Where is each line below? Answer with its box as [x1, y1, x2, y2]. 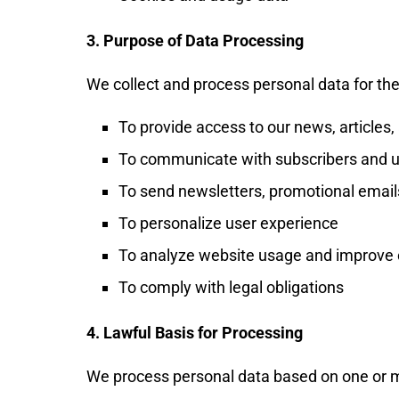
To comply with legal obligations [118, 278, 344, 297]
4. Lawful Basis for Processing [86, 323, 303, 342]
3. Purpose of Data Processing [86, 31, 304, 50]
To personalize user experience [118, 214, 338, 232]
